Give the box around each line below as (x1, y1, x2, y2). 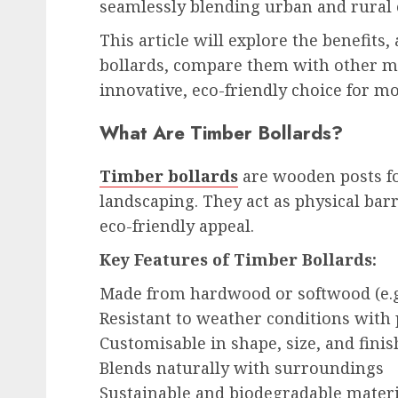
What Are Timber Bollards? (99, 118, 343, 147)
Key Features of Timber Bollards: (99, 248, 377, 270)
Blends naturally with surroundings (99, 356, 384, 378)
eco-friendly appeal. (99, 214, 254, 236)
